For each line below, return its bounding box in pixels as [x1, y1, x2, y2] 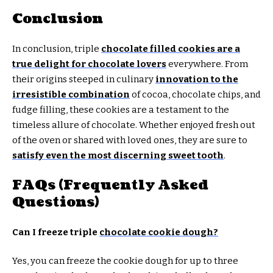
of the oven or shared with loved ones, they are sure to [12, 134, 247, 146]
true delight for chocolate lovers [12, 58, 166, 69]
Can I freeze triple [12, 226, 99, 238]
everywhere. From [166, 58, 248, 69]
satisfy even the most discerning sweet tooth [12, 149, 224, 161]
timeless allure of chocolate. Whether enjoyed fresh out [12, 119, 255, 130]
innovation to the [155, 73, 238, 85]
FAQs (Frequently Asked [12, 175, 208, 195]
